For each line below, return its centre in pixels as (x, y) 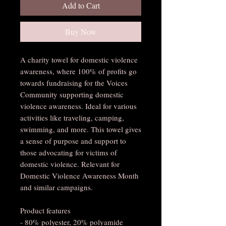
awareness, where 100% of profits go (78, 71)
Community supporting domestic (72, 94)
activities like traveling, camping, (72, 117)
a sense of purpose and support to (73, 140)
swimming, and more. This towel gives (81, 129)
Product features (45, 210)
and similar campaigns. (56, 187)
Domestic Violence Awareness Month (79, 175)
